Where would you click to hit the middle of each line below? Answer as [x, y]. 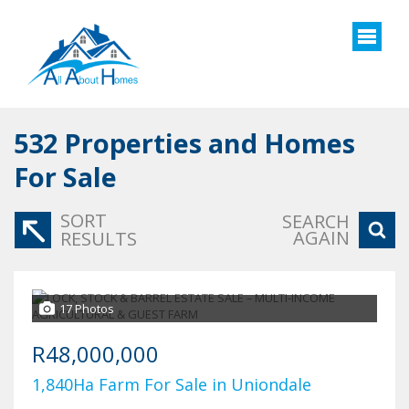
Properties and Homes [210, 143]
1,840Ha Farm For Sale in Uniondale [172, 385]
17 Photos [87, 309]
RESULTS [99, 239]
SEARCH [316, 222]
